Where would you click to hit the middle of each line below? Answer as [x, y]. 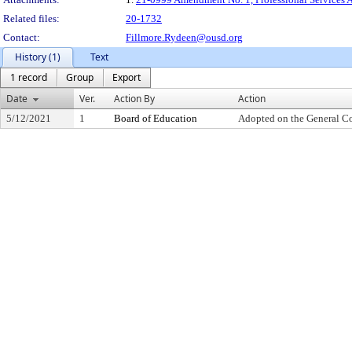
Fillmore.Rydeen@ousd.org [184, 37]
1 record [29, 77]
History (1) [38, 57]
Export [126, 77]
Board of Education [156, 118]
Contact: [22, 37]
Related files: [31, 18]
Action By [134, 99]
